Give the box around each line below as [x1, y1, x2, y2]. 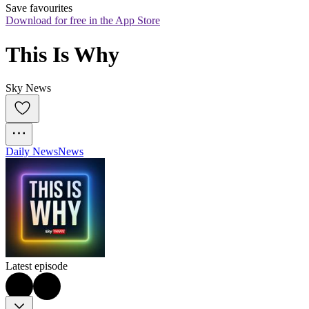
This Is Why [6, 41, 119, 67]
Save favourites [6, 2, 72, 14]
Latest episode [6, 260, 68, 272]
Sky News [6, 82, 51, 94]
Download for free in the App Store [6, 14, 160, 27]
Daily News [6, 146, 58, 158]
